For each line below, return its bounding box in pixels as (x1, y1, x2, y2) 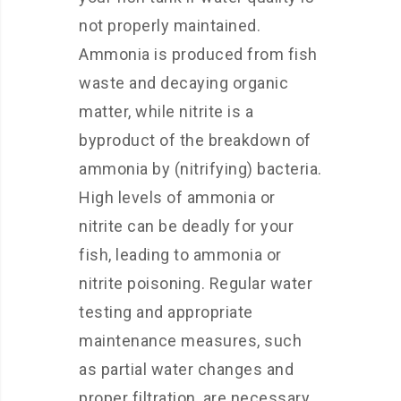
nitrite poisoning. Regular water (79, 274, 312, 293)
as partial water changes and (79, 360, 294, 379)
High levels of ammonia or (79, 188, 276, 207)
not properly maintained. (79, 16, 260, 35)
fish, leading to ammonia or (79, 245, 282, 264)
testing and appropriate (79, 303, 253, 321)
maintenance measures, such (79, 331, 302, 350)
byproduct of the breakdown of (79, 131, 311, 149)
